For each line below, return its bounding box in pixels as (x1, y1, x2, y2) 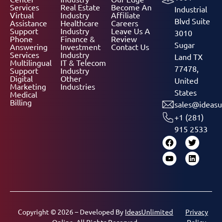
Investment (60, 41, 101, 52)
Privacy (185, 207, 208, 216)
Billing (10, 97, 32, 107)
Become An (111, 1, 152, 12)
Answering (10, 41, 48, 52)
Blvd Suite (174, 15, 210, 26)
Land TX (174, 51, 203, 61)
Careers (111, 17, 138, 28)
